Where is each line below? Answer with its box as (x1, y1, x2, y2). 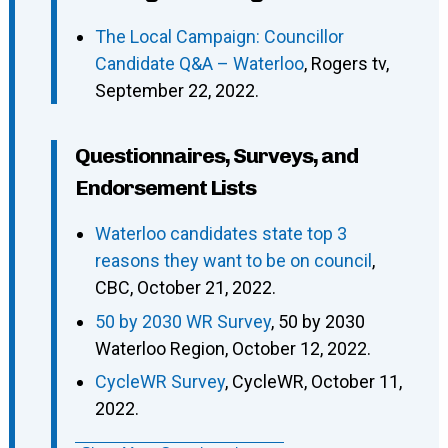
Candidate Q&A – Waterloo (94, 53, 304, 75)
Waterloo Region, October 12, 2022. (94, 337, 371, 359)
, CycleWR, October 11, (224, 370, 402, 392)
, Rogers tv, (303, 53, 389, 75)
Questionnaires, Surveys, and (74, 143, 358, 169)
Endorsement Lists (74, 175, 256, 201)
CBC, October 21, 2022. (94, 277, 276, 299)
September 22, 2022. (94, 80, 259, 102)
